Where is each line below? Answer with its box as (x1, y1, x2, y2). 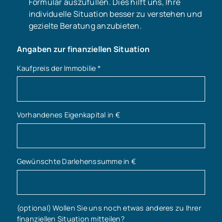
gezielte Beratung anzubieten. (28, 20, 142, 31)
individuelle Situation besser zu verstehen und (28, 8, 202, 19)
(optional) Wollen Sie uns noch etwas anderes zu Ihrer (16, 203, 201, 213)
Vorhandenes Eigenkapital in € (16, 110, 120, 120)
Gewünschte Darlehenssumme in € (16, 157, 136, 166)
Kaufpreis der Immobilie (16, 63, 98, 73)
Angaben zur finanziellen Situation (16, 43, 150, 55)
